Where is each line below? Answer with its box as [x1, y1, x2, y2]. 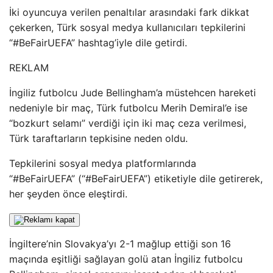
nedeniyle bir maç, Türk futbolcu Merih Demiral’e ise [9, 102, 247, 114]
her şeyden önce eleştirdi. [9, 188, 127, 200]
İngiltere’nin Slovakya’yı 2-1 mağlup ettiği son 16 [9, 238, 231, 250]
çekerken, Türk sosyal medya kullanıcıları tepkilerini [9, 21, 246, 34]
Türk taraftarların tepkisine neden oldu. [9, 132, 188, 144]
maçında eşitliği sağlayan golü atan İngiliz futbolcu [9, 253, 243, 265]
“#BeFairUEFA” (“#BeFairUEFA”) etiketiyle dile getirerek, [9, 172, 263, 185]
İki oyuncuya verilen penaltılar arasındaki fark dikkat [9, 6, 249, 18]
